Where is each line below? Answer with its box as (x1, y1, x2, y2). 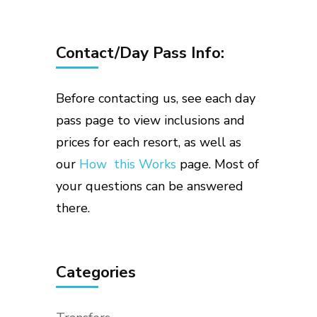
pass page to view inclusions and (56, 111, 245, 129)
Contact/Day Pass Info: (56, 41, 224, 64)
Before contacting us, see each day (56, 89, 255, 107)
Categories (56, 260, 136, 283)
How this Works (79, 155, 176, 173)
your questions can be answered (56, 177, 243, 195)
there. (56, 199, 90, 217)
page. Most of (176, 155, 259, 173)
